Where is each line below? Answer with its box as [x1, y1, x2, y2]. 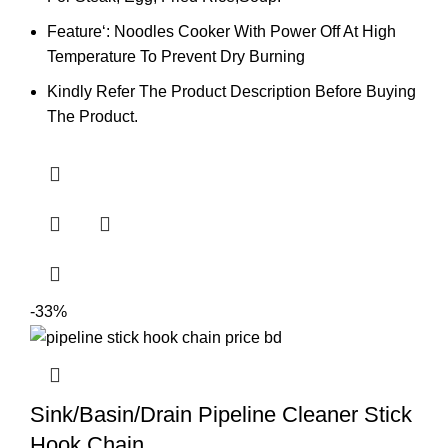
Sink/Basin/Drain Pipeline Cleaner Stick [30, 402, 412, 428]
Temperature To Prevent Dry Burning [47, 48, 305, 66]
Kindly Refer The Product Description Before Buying [47, 83, 416, 101]
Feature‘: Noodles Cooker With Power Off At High [47, 23, 396, 41]
